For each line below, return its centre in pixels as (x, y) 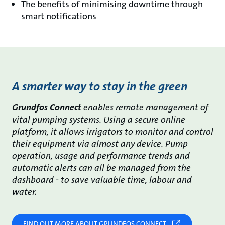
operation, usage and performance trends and (101, 156)
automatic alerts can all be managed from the (101, 168)
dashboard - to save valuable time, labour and (102, 180)
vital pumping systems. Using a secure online (98, 120)
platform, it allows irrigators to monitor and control (113, 132)
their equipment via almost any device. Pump (100, 144)
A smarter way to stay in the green (99, 87)
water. (24, 192)
